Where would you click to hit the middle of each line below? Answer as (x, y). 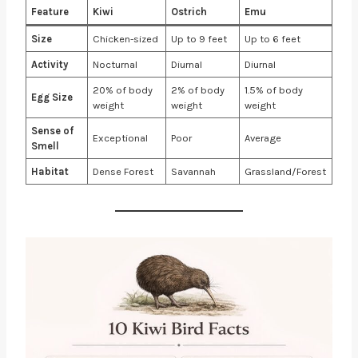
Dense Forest (123, 171)
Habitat (50, 171)
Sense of (53, 130)
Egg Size (52, 97)
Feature (50, 11)
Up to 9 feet (199, 38)
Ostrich (189, 11)
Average (263, 137)
